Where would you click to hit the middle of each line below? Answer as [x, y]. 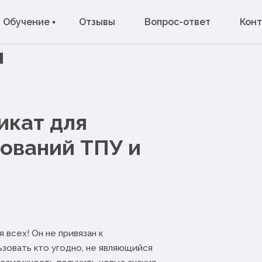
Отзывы [97, 22]
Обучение [26, 22]
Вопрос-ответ [177, 22]
